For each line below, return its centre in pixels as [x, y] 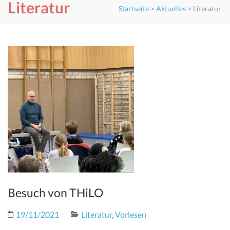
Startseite [134, 8]
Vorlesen [131, 214]
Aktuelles [171, 8]
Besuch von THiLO [55, 193]
